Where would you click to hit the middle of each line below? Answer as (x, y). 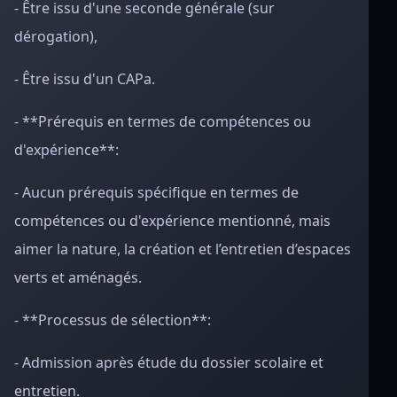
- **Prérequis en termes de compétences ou (163, 121)
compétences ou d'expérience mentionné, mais (172, 221)
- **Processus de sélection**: (113, 320)
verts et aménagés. (78, 277)
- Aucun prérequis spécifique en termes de (156, 192)
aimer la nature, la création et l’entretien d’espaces (183, 249)
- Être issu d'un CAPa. (85, 79)
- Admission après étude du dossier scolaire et (169, 362)
